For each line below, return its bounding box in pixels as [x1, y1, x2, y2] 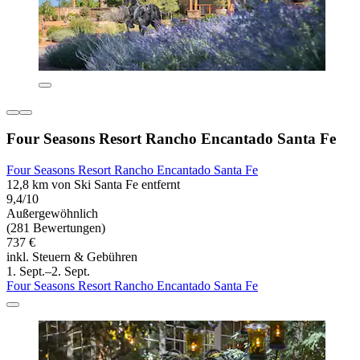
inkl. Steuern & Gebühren [6, 250, 137, 264]
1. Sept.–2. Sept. [6, 264, 90, 279]
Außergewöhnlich [6, 207, 98, 221]
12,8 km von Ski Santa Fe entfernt [6, 178, 180, 192]
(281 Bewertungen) [6, 221, 105, 235]
